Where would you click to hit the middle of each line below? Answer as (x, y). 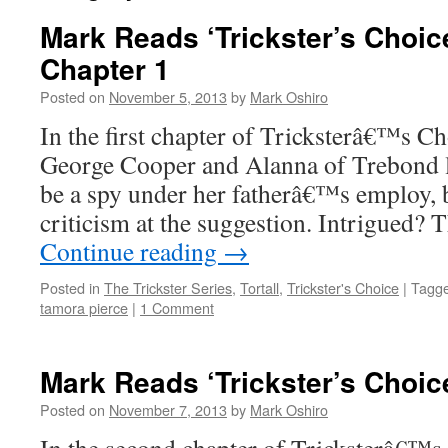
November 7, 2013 (168, 409)
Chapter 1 (105, 68)
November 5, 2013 (168, 96)
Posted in (70, 287)
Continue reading (131, 251)
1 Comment (177, 307)
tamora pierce (84, 307)
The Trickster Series (168, 287)
